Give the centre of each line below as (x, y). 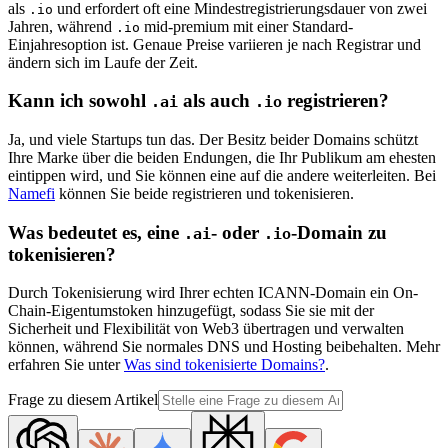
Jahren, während (62, 26)
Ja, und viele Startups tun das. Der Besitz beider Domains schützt (213, 140)
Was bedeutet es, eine (96, 232)
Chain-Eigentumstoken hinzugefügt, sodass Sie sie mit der (191, 311)
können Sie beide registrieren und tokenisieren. (204, 194)
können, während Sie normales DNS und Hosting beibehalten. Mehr (224, 347)
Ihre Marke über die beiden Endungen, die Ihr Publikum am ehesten (222, 158)
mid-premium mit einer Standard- (246, 26)
